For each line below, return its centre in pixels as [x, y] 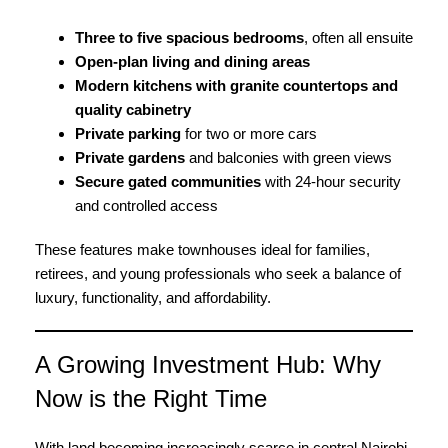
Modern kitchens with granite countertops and [236, 85]
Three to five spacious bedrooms [189, 37]
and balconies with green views [288, 157]
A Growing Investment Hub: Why [208, 364]
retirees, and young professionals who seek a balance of [218, 273]
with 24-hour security [331, 181]
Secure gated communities [168, 181]
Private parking [128, 133]
